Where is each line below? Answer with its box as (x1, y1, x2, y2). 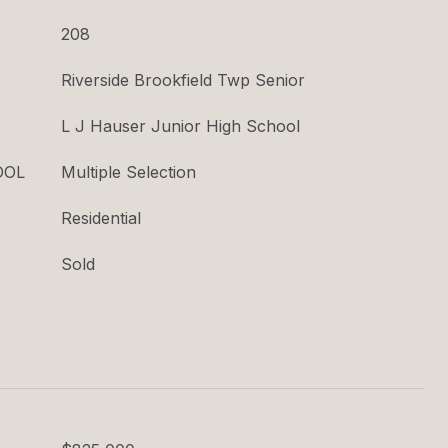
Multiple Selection (61, 162, 196, 182)
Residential (61, 208, 141, 228)
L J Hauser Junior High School (61, 116, 300, 136)
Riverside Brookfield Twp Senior (61, 70, 305, 90)
